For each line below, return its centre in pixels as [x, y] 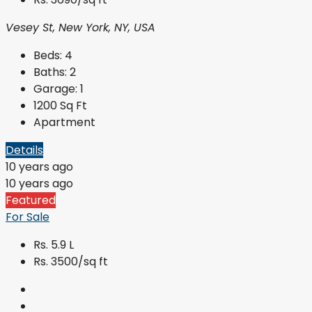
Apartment [64, 123]
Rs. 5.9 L [54, 245]
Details [24, 150]
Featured [31, 201]
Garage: [55, 89]
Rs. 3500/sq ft [71, 262]
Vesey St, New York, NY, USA [80, 28]
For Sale [28, 217]
